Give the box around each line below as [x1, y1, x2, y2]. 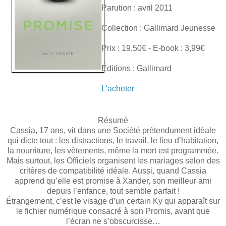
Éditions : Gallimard [101, 64, 172, 73]
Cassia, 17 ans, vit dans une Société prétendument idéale [10, 126, 216, 135]
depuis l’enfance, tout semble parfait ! [46, 186, 180, 195]
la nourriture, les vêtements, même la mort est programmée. [8, 146, 218, 155]
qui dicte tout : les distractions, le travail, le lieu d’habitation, [8, 136, 218, 145]
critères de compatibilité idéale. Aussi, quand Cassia [20, 166, 206, 175]
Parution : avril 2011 [101, 3, 173, 12]
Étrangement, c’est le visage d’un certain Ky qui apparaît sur [6, 196, 220, 205]
